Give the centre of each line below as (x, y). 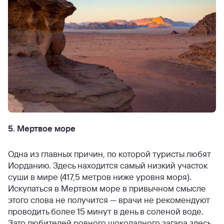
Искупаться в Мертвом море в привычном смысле (107, 188)
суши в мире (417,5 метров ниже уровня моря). (100, 176)
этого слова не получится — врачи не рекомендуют (109, 199)
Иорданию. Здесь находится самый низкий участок (108, 165)
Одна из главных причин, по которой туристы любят (109, 153)
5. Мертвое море (42, 128)
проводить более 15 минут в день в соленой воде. (106, 211)
